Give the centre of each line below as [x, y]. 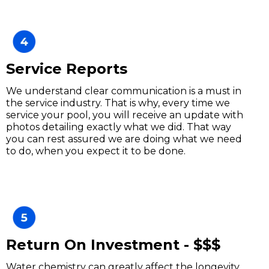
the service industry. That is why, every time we [118, 103]
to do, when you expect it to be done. [96, 151]
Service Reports [67, 69]
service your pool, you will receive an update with [125, 115]
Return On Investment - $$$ [113, 245]
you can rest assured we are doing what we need [124, 139]
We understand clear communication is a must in [124, 91]
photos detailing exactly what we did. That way [119, 127]
